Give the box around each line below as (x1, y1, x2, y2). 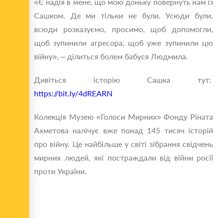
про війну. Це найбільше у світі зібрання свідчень (34, 139, 213, 149)
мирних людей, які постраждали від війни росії (34, 153, 213, 163)
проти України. (34, 166, 87, 176)
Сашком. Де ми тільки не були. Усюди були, (34, 11, 213, 20)
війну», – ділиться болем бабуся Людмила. (34, 52, 188, 61)
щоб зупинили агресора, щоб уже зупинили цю (34, 38, 213, 48)
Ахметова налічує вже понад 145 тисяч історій (34, 126, 213, 135)
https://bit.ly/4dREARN (34, 89, 112, 98)
